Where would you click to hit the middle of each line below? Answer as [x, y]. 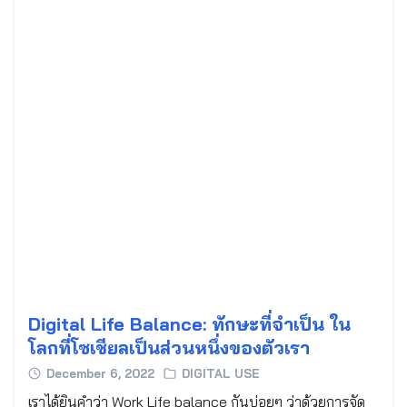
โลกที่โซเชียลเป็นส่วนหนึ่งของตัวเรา [169, 347]
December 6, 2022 [100, 373]
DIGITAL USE [221, 373]
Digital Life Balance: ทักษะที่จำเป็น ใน [189, 324]
